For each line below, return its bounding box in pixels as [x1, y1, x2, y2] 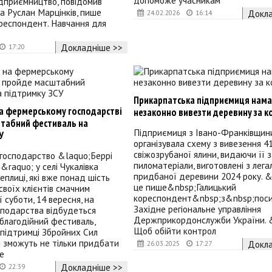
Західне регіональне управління [133, 203, 261, 216]
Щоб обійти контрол [133, 225, 216, 237]
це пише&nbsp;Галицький [133, 181, 236, 194]
